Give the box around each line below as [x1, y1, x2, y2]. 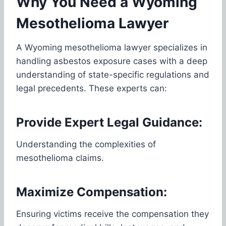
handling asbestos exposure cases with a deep [16, 55, 207, 66]
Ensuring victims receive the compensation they [16, 208, 209, 219]
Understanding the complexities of [16, 139, 156, 149]
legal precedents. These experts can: [16, 83, 167, 93]
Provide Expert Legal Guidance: [16, 115, 202, 130]
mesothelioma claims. [16, 152, 104, 163]
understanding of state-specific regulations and [16, 69, 209, 80]
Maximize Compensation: [16, 184, 167, 199]
